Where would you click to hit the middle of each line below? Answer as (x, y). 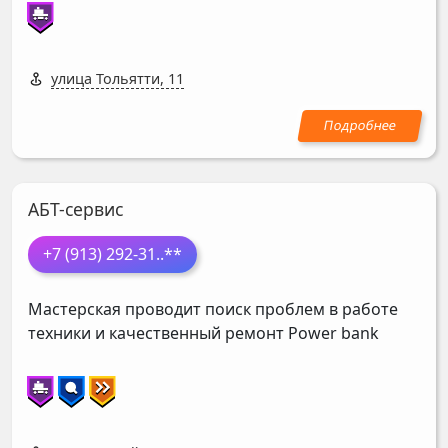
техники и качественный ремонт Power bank (203, 332)
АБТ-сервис (75, 209)
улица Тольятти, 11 (117, 79)
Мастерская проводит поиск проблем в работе (213, 308)
